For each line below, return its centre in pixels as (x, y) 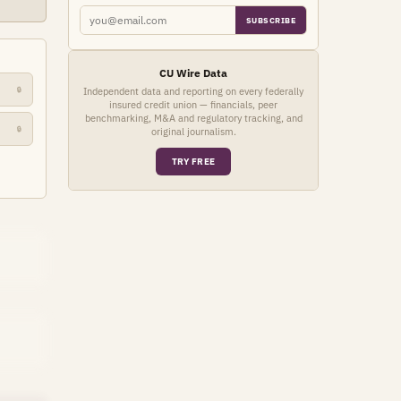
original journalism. (193, 132)
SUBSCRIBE (270, 20)
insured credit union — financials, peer (193, 105)
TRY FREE (193, 162)
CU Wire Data (193, 73)
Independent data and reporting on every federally (193, 91)
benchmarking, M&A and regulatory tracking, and (193, 118)
